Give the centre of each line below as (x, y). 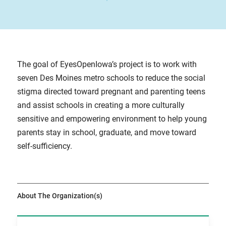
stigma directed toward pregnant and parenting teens (111, 92)
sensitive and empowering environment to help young (112, 119)
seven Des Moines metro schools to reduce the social (111, 78)
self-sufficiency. (44, 146)
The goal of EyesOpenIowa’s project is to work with (107, 64)
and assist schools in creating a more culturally (101, 105)
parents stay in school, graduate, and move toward (106, 132)
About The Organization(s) (60, 196)
